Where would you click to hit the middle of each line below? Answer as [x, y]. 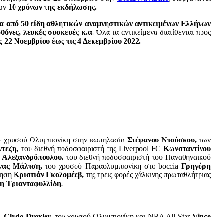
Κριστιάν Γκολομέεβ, [48, 175]
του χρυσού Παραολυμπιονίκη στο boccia [112, 166]
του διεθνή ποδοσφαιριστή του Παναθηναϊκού [139, 157]
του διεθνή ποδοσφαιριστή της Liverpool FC [91, 149]
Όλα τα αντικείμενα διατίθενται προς [153, 32]
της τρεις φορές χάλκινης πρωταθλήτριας [148, 175]
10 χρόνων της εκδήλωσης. [54, 7]
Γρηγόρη [196, 166]
